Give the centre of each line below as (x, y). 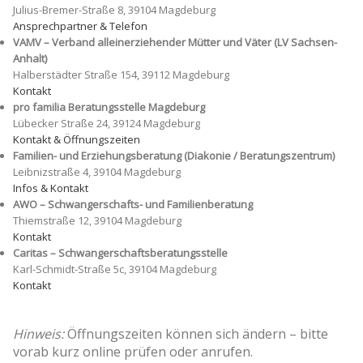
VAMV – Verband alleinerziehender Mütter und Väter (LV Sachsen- (175, 43)
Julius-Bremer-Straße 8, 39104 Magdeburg (114, 10)
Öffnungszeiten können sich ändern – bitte (196, 334)
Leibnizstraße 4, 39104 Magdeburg (97, 172)
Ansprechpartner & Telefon (80, 26)
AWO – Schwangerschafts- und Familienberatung (133, 205)
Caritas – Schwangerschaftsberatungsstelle (120, 253)
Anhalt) (30, 59)
